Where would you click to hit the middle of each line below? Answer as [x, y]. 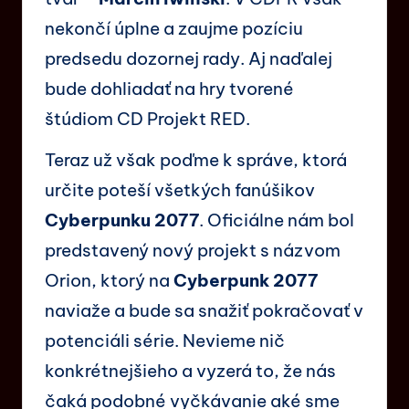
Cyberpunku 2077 [122, 220]
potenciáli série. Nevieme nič [165, 340]
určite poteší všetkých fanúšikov [180, 189]
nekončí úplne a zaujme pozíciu [174, 28]
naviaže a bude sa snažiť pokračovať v [204, 310]
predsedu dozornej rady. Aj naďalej [189, 58]
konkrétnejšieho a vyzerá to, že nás [190, 370]
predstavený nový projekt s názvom [193, 250]
